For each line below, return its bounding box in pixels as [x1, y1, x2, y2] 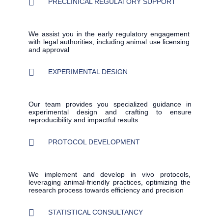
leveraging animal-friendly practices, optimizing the [28, 178, 191, 187]
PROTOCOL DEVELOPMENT [48, 138, 140, 146]
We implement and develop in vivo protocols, [28, 170, 191, 179]
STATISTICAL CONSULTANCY [48, 208, 143, 217]
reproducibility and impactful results [28, 116, 138, 124]
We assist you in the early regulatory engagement [28, 30, 190, 38]
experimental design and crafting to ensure [28, 108, 192, 116]
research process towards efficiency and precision [28, 186, 184, 194]
